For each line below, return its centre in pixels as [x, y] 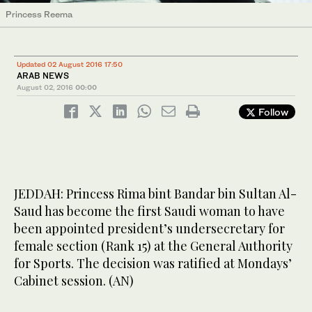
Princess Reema [39, 14]
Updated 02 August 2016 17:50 [70, 64]
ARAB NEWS [43, 75]
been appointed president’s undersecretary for [149, 228]
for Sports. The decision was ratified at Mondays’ [153, 263]
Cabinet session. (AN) [75, 280]
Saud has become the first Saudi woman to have [149, 211]
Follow [272, 111]
